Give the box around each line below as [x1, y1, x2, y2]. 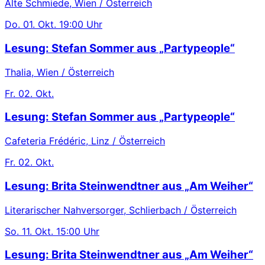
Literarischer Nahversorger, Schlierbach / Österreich [5, 203, 237, 216]
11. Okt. [22, 225, 53, 237]
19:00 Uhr [59, 18, 102, 31]
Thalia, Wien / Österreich [5, 66, 114, 78]
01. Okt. [23, 18, 56, 31]
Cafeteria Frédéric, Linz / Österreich [5, 135, 165, 147]
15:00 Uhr [56, 225, 99, 237]
